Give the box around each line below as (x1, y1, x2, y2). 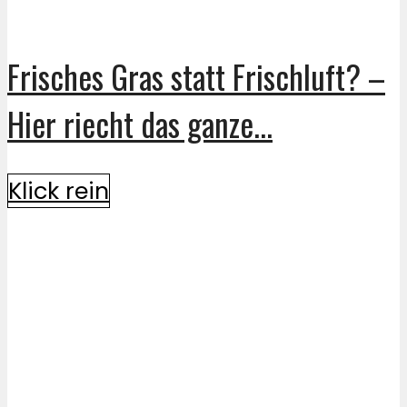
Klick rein (8, 174, 109, 208)
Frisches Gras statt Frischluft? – (7, 52, 385, 100)
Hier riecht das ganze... (7, 99, 273, 147)
